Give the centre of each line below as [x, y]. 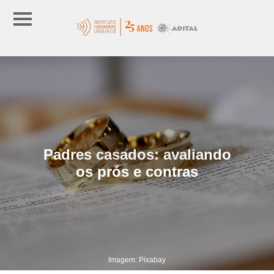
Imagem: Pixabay [137, 260]
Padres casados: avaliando [137, 154]
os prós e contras [137, 171]
